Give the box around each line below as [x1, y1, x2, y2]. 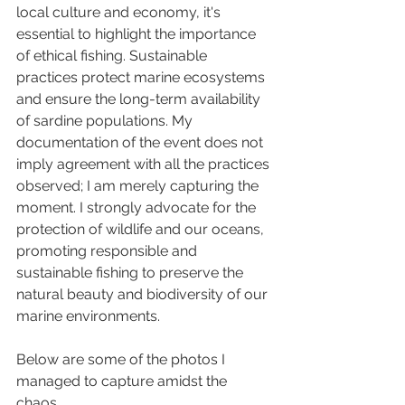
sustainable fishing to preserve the [16, 264, 247, 282]
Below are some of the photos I [16, 351, 229, 369]
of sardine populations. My [16, 112, 196, 130]
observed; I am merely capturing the [16, 177, 262, 195]
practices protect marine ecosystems [16, 69, 268, 87]
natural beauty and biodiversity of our [16, 286, 271, 304]
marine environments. [16, 307, 160, 325]
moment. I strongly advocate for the [16, 199, 259, 217]
